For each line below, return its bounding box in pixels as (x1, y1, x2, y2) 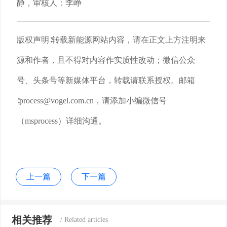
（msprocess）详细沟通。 (17, 117, 106, 126)
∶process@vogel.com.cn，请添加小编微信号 (17, 96, 167, 105)
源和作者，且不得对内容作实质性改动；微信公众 (17, 56, 195, 65)
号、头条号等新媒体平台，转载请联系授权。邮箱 (17, 76, 195, 85)
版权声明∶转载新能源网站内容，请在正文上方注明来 (17, 35, 206, 45)
